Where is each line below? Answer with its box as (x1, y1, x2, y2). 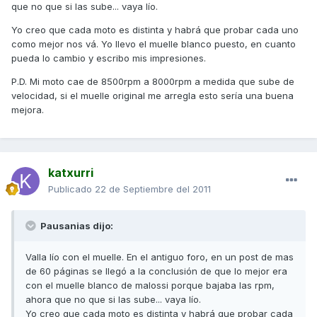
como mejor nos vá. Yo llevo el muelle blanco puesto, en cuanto (11, 38, 296, 50)
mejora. (11, 104, 44, 116)
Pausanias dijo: (38, 220, 113, 232)
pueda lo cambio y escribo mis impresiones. (11, 52, 206, 64)
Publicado (48, 183, 95, 195)
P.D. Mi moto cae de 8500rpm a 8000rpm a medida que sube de (11, 76, 294, 88)
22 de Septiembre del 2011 (95, 183, 211, 195)
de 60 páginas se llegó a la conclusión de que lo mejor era (25, 265, 287, 277)
